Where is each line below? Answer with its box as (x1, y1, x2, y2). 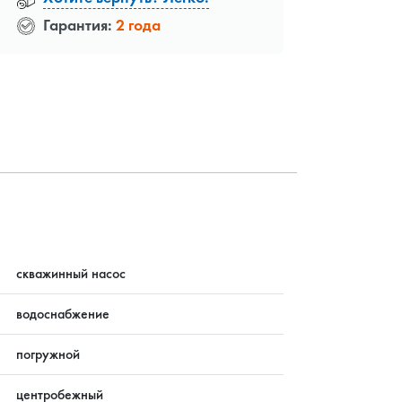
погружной (15, 344, 80, 363)
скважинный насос (15, 263, 126, 283)
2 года (116, 13, 161, 35)
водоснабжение (15, 303, 109, 323)
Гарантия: (39, 13, 116, 35)
